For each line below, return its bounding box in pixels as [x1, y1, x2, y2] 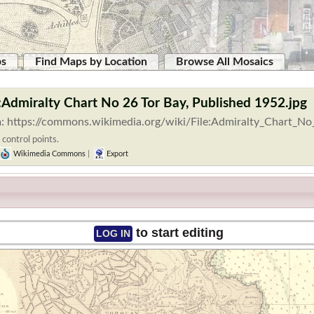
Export [104, 150, 128, 158]
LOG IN [95, 228, 130, 240]
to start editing [132, 226, 224, 240]
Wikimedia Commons [11, 150, 86, 158]
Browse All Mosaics [176, 56, 273, 67]
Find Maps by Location [35, 56, 147, 67]
